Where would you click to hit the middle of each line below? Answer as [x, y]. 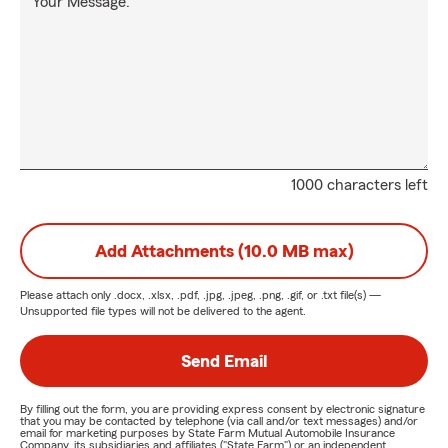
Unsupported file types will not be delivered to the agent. [163, 311]
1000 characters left [359, 185]
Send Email [224, 361]
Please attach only [67, 295]
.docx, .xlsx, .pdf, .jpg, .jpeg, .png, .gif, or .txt [225, 295]
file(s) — [359, 295]
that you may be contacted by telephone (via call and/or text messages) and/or [219, 421]
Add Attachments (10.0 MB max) [224, 251]
